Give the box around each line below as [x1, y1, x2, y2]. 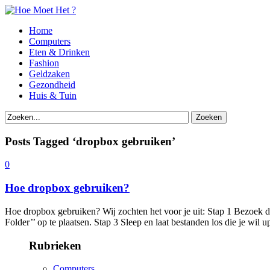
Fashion [29, 58, 59, 68]
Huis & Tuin [29, 90, 77, 101]
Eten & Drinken [29, 47, 90, 57]
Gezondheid [29, 80, 75, 90]
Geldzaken [29, 69, 70, 79]
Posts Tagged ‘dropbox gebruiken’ [5, 134, 175, 148]
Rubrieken [29, 239, 81, 252]
